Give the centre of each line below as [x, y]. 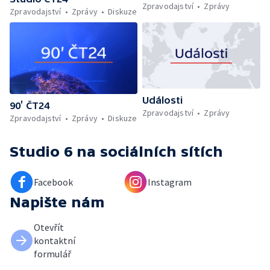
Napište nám [57, 202]
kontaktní [55, 241]
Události [162, 100]
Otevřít [49, 228]
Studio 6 [41, 152]
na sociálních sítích [150, 152]
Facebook [53, 182]
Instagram [170, 182]
